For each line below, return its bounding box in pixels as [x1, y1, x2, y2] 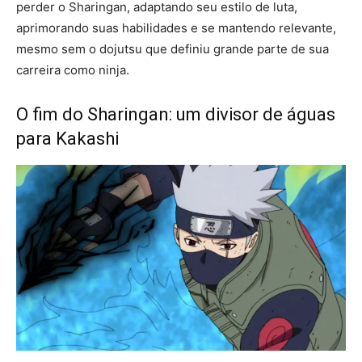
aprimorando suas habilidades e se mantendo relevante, [16, 20, 336, 36]
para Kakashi [16, 128, 119, 149]
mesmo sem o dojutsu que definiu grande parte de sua [16, 41, 329, 57]
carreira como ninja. [16, 62, 129, 78]
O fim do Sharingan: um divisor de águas [16, 104, 335, 125]
